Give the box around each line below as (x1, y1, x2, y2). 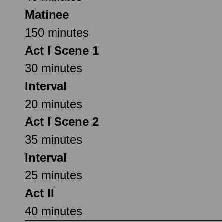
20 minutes (25, 97, 82, 111)
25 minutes (25, 168, 82, 182)
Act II (25, 186, 54, 200)
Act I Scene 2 (25, 114, 99, 128)
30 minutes (25, 61, 82, 75)
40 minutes (25, 204, 82, 218)
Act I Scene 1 (25, 43, 99, 57)
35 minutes (25, 132, 82, 146)
